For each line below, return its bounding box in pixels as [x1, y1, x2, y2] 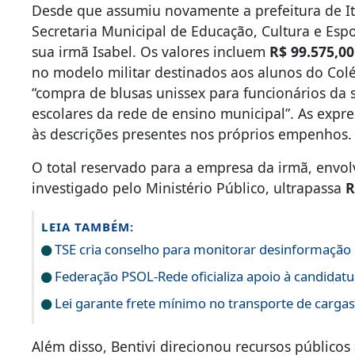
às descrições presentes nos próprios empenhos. [32, 124, 353, 144]
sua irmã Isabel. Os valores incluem [32, 42, 270, 62]
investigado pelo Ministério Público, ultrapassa [32, 178, 346, 198]
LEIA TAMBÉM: [41, 219, 135, 235]
